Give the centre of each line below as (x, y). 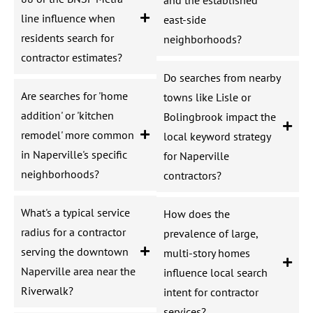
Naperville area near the (78, 271)
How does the (197, 213)
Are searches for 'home (74, 95)
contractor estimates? (72, 57)
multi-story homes (207, 253)
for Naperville (196, 155)
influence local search (216, 272)
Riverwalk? (47, 290)
